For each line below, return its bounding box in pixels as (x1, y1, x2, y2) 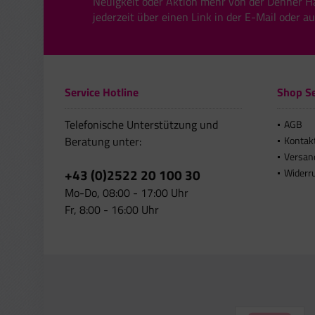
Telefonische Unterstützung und (65, 116, 218, 133)
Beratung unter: (65, 133, 141, 150)
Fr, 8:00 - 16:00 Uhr (65, 201, 159, 218)
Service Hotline (65, 84, 139, 101)
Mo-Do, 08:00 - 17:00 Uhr (65, 184, 188, 201)
